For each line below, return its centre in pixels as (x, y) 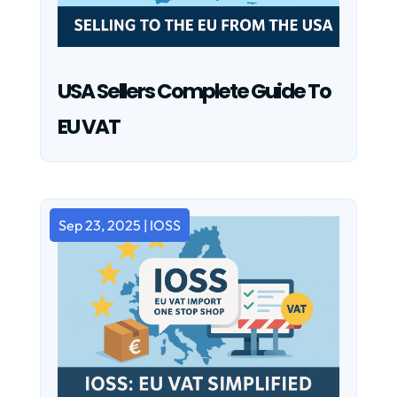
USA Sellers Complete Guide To (194, 92)
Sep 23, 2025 (99, 226)
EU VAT (88, 127)
